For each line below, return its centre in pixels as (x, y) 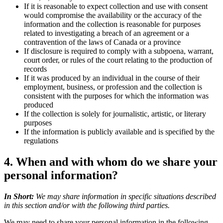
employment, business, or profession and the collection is (113, 87)
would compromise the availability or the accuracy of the (113, 15)
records (35, 69)
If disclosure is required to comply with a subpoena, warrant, (119, 51)
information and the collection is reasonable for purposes (112, 24)
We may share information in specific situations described (126, 196)
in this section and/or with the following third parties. (87, 205)
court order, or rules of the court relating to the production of (118, 60)
